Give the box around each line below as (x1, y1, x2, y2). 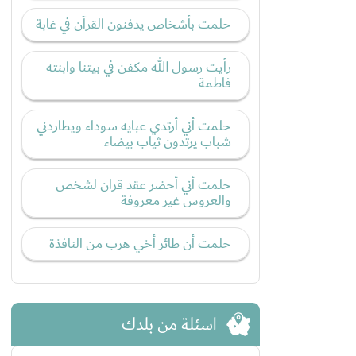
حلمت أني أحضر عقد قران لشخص (56, 173, 231, 197)
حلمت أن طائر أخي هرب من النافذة (49, 232, 231, 256)
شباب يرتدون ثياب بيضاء (104, 130, 231, 154)
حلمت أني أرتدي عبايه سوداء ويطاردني (37, 114, 231, 138)
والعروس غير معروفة (121, 189, 231, 213)
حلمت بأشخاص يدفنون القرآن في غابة (36, 13, 231, 37)
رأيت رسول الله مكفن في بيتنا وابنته (46, 56, 231, 79)
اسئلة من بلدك (122, 310, 217, 339)
